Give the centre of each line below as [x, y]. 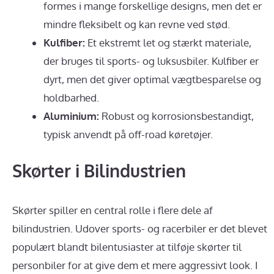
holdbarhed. [71, 97]
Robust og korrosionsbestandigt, [176, 116]
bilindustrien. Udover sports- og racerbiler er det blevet [140, 229]
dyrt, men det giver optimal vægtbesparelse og [152, 79]
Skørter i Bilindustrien [99, 171]
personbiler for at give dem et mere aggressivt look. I [135, 265]
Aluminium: [71, 116]
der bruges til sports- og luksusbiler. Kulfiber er [151, 61]
